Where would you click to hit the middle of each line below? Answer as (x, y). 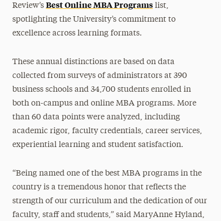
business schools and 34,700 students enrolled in (101, 90)
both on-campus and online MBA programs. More (104, 103)
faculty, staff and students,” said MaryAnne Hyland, (108, 215)
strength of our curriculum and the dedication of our (110, 201)
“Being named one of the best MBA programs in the (107, 173)
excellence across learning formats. (77, 33)
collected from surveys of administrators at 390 (99, 76)
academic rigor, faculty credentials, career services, (107, 131)
